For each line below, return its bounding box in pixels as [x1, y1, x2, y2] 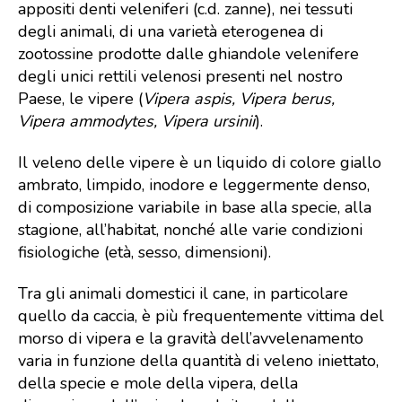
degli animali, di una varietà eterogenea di [18, 21, 323, 42]
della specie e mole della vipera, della [18, 372, 298, 394]
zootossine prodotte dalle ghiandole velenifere [18, 43, 359, 65]
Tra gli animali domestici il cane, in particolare [18, 283, 348, 304]
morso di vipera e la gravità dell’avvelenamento [18, 328, 363, 349]
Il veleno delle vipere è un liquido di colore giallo [18, 152, 381, 173]
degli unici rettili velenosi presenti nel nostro [18, 66, 343, 87]
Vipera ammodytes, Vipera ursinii [18, 110, 255, 132]
